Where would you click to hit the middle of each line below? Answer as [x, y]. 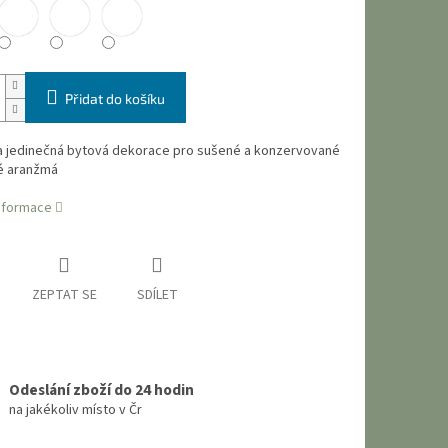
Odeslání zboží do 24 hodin [101, 389]
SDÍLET [157, 295]
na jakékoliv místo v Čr [75, 409]
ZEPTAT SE [64, 295]
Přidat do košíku [114, 99]
